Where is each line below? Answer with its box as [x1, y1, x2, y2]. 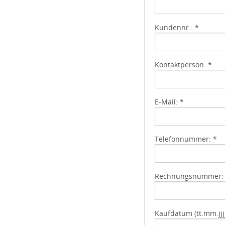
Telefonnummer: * [155, 134, 217, 144]
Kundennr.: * [155, 23, 199, 33]
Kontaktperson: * [155, 60, 212, 70]
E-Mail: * [155, 97, 184, 107]
